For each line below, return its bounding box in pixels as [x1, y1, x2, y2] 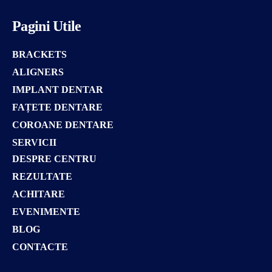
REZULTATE [12, 171, 72, 182]
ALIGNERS [12, 66, 64, 77]
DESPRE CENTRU [12, 153, 97, 164]
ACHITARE [12, 188, 65, 199]
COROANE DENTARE [12, 119, 114, 130]
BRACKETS [12, 49, 67, 59]
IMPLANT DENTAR [12, 84, 103, 95]
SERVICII [12, 137, 56, 148]
